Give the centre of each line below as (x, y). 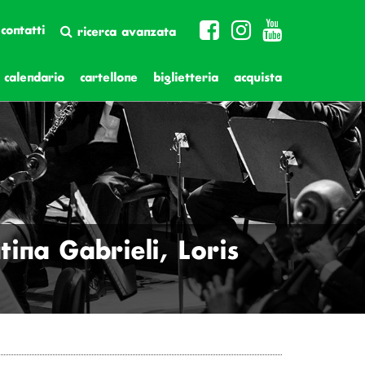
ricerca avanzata (124, 33)
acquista (258, 78)
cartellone (109, 78)
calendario (34, 78)
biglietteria (186, 78)
